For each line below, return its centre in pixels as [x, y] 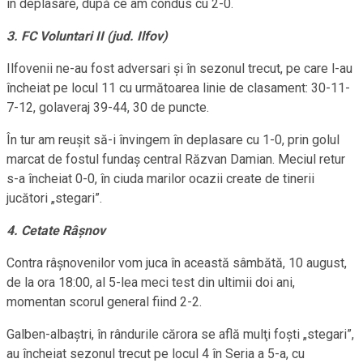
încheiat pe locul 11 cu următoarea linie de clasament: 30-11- [178, 88]
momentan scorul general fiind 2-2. [104, 302]
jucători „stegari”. [54, 199]
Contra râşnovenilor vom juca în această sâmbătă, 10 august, [177, 263]
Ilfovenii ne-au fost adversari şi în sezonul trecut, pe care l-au [179, 69]
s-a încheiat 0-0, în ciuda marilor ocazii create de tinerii [160, 179]
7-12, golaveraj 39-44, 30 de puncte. [108, 108]
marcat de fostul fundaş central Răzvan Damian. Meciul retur [176, 160]
